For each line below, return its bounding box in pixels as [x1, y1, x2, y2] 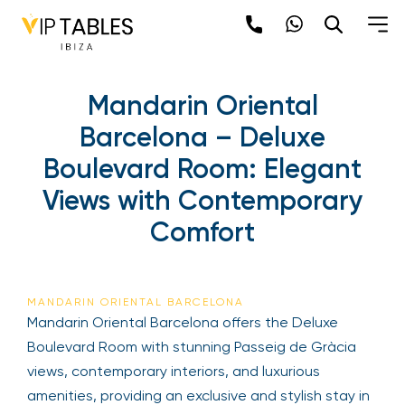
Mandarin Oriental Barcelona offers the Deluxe [27, 314, 338, 331]
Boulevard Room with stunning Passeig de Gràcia [27, 338, 356, 355]
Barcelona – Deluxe [80, 121, 325, 154]
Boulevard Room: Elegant [43, 153, 362, 185]
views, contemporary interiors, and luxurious [27, 363, 320, 380]
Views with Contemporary [42, 184, 363, 217]
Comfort [150, 216, 255, 249]
